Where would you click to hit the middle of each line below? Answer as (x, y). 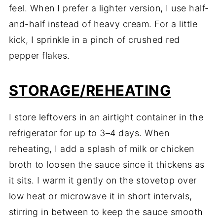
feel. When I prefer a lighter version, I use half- (109, 8)
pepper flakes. (39, 56)
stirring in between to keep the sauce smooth (106, 212)
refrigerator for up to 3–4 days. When (89, 133)
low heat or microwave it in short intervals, (100, 196)
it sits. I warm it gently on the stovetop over (103, 181)
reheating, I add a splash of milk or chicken (101, 149)
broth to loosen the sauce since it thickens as (107, 165)
